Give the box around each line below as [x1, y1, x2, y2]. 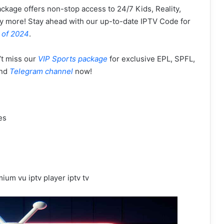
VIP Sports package [37, 53, 107, 63]
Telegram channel [9, 66, 73, 76]
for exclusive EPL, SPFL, [107, 53, 195, 63]
